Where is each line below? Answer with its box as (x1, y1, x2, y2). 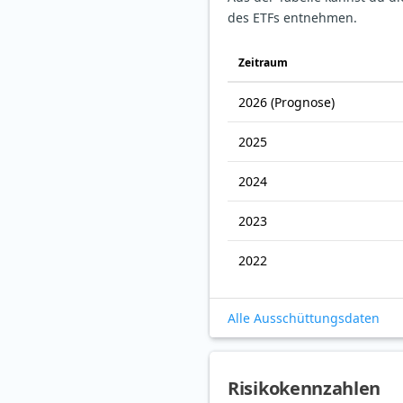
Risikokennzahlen (228, 376, 381, 401)
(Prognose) (271, 94, 335, 112)
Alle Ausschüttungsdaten (228, 309, 380, 327)
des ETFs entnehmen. (228, 9, 357, 27)
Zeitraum (238, 55, 288, 71)
